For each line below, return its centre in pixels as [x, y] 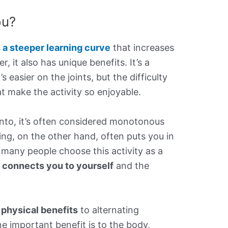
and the [132, 165]
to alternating [109, 210]
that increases [142, 48]
